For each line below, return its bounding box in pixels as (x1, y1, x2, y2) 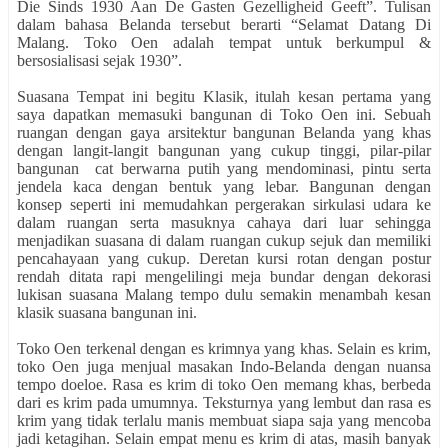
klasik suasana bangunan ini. (17, 304, 197, 322)
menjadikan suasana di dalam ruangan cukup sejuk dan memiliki (17, 232, 431, 250)
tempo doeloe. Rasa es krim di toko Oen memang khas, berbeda (17, 376, 431, 394)
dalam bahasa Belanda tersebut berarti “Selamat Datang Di (17, 16, 431, 34)
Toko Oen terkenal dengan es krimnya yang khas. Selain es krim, (17, 340, 431, 358)
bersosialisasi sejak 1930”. (17, 52, 186, 70)
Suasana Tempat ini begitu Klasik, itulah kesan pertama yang (17, 88, 431, 106)
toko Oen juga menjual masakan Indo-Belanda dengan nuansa (17, 358, 431, 376)
